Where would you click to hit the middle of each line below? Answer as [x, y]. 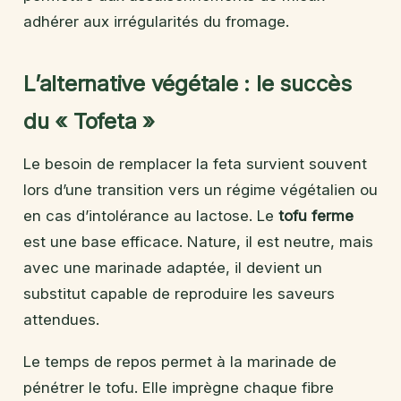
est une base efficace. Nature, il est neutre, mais [198, 241]
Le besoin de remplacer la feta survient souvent [195, 163]
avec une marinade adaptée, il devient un [173, 267]
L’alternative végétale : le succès [188, 83]
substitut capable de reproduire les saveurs [179, 293]
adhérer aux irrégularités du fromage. [156, 21]
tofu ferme [316, 215]
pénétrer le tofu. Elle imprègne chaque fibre [179, 387]
